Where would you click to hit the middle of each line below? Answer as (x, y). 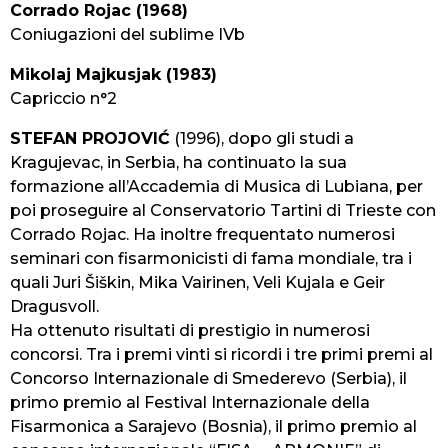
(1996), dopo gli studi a (262, 139)
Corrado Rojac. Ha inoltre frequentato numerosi (202, 235)
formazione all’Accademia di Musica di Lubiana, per (216, 187)
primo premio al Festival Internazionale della (190, 403)
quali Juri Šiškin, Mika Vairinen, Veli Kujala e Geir (197, 283)
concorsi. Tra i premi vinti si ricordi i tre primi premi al (221, 355)
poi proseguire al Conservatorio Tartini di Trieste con (223, 211)
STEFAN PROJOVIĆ (90, 139)
